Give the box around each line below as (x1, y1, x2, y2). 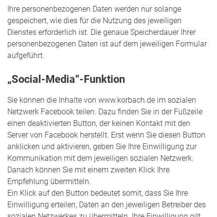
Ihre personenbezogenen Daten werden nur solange (7, 4, 181, 14)
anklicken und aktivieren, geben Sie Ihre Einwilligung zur (7, 141, 197, 151)
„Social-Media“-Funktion (7, 72, 125, 85)
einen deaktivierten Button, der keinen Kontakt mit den (7, 118, 190, 128)
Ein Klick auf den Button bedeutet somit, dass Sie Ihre (7, 188, 188, 198)
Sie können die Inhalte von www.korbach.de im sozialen (7, 95, 196, 105)
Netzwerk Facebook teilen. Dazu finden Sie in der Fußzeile (7, 107, 202, 116)
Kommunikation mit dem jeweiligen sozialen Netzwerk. (7, 153, 194, 163)
